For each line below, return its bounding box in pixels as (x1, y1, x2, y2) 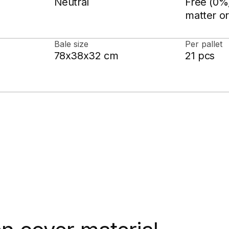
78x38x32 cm (54, 50, 119, 62)
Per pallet (185, 39, 223, 50)
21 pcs (185, 50, 215, 62)
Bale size (54, 39, 88, 50)
